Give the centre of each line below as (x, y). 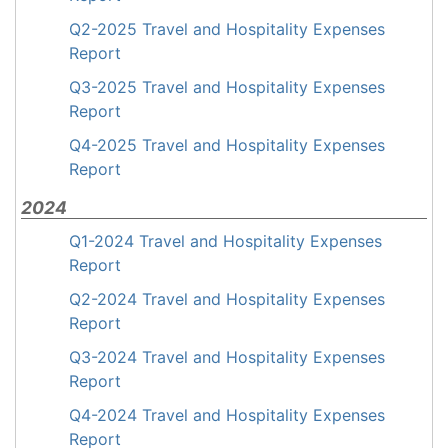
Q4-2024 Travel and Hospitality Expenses (227, 415)
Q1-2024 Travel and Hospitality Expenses (225, 241)
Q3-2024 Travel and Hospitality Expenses (227, 357)
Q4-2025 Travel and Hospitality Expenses (227, 145)
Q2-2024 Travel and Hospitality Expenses (227, 299)
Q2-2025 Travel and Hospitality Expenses (227, 29)
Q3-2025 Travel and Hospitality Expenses (227, 87)
